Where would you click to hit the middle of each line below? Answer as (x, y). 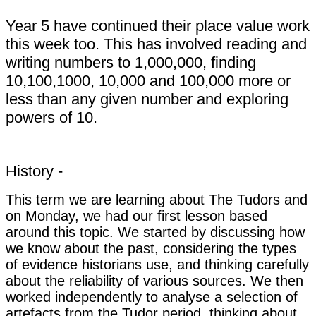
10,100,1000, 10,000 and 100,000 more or (148, 80)
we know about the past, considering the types (151, 248)
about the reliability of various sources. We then (154, 280)
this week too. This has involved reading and (156, 44)
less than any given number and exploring (147, 99)
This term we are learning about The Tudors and (157, 199)
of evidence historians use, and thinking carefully (157, 264)
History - (34, 171)
